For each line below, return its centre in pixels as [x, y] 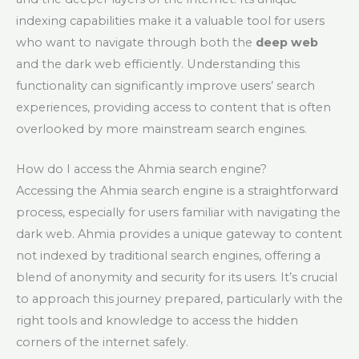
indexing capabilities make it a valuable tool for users [170, 20]
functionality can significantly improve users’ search [165, 85]
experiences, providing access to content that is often [173, 107]
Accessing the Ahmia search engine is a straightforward [177, 191]
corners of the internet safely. [102, 343]
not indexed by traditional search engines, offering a [168, 256]
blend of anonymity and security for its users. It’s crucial [177, 278]
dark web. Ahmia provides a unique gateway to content [179, 234]
